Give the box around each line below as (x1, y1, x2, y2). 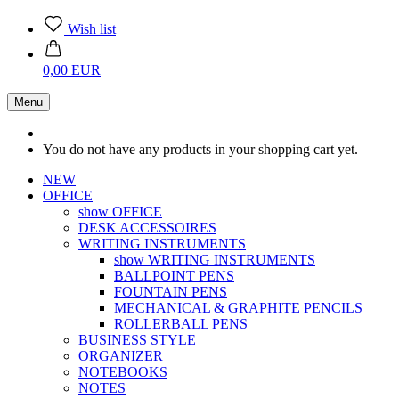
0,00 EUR (43, 62, 101, 77)
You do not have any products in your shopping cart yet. (43, 142, 358, 157)
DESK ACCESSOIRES (78, 220, 216, 235)
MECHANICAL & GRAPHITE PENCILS (114, 300, 362, 315)
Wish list (68, 21, 116, 37)
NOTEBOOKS (78, 364, 167, 379)
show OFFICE (78, 204, 162, 219)
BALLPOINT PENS (114, 268, 234, 283)
